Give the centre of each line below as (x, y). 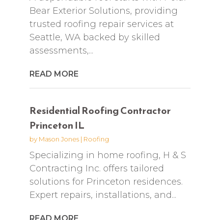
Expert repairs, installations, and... (103, 195)
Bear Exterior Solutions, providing (103, 11)
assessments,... (61, 50)
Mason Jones (59, 139)
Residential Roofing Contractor (100, 110)
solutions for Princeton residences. (106, 181)
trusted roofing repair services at (101, 24)
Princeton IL (57, 125)
